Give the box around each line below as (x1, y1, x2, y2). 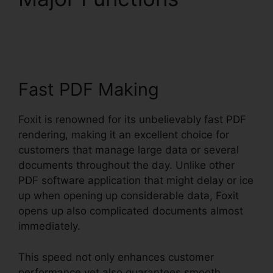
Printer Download (18, 10, 191, 37)
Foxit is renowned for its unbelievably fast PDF (18, 113, 246, 126)
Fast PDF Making (18, 79, 159, 101)
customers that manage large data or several (18, 144, 239, 157)
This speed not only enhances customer (18, 250, 214, 263)
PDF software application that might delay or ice (18, 174, 253, 187)
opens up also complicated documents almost (18, 205, 243, 218)
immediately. (18, 220, 80, 233)
